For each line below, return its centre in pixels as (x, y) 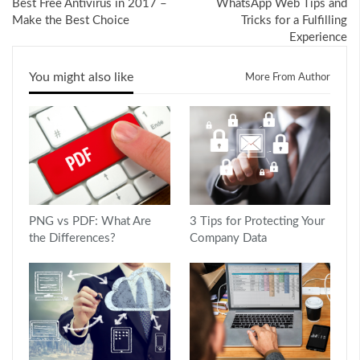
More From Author (288, 77)
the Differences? (72, 238)
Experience (318, 37)
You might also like (81, 77)
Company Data (228, 238)
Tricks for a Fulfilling (294, 20)
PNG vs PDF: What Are (90, 221)
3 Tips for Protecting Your (257, 221)
